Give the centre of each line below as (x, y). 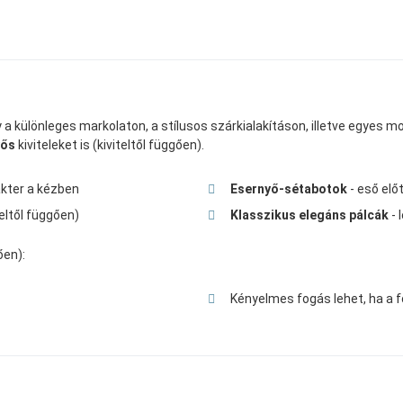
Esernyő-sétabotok (289, 189)
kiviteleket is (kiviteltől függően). (110, 145)
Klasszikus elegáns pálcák (309, 215)
